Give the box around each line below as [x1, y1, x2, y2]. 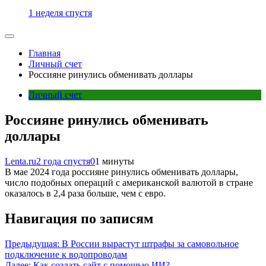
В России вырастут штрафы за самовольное [62, 238, 239, 249]
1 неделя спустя [28, 8, 92, 18]
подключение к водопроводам [5, 249, 127, 259]
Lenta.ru [5, 156, 36, 166]
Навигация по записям [5, 210, 153, 226]
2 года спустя [36, 156, 90, 166]
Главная [28, 48, 61, 58]
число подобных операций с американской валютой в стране [5, 177, 253, 188]
